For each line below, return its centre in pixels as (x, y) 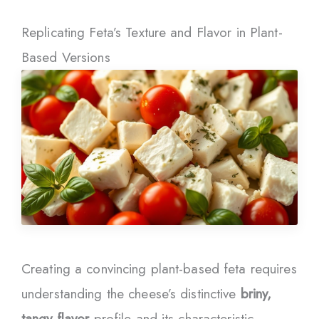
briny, (256, 294)
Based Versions (66, 58)
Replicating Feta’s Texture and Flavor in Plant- (152, 33)
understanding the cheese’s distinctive (131, 294)
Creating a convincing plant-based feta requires (159, 269)
